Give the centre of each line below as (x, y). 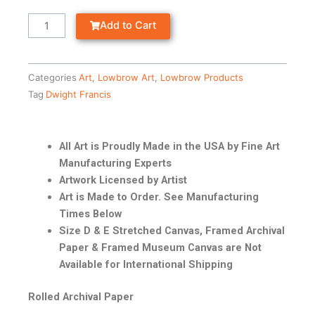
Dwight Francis (78, 94)
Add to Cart (128, 26)
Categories (52, 77)
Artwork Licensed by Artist (123, 180)
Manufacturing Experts (115, 163)
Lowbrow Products (202, 77)
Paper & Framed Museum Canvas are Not (160, 248)
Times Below (90, 214)
